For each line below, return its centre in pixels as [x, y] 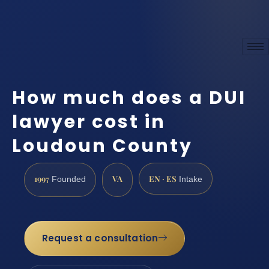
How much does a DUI [129, 98]
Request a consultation [100, 238]
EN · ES [163, 178]
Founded [68, 179]
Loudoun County [102, 146]
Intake [189, 179]
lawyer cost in [89, 122]
